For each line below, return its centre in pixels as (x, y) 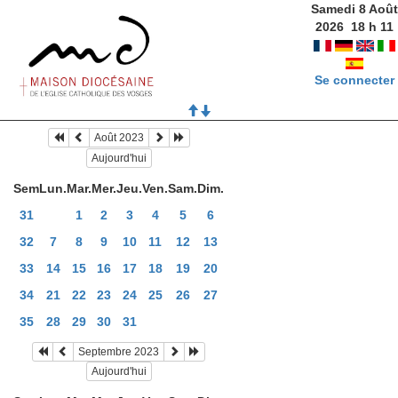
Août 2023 (119, 138)
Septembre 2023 (119, 351)
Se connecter (354, 80)
